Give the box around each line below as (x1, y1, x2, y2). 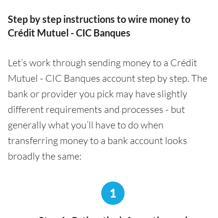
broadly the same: (8, 150, 82, 163)
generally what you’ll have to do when (8, 119, 163, 131)
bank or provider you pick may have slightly (8, 88, 187, 100)
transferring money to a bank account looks (8, 134, 187, 147)
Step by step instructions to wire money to (8, 13, 190, 25)
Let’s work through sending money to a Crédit (8, 56, 197, 69)
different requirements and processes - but (8, 103, 185, 116)
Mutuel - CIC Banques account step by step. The (8, 72, 207, 85)
